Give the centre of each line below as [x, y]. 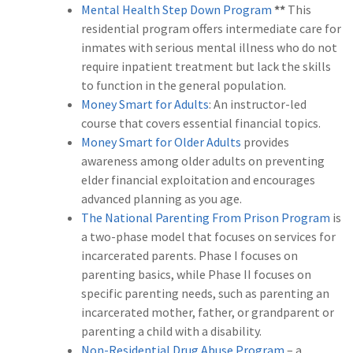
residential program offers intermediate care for [211, 29]
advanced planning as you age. [162, 199]
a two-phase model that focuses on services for [208, 237]
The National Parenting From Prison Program [206, 218]
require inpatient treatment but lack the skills [206, 67]
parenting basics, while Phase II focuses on [196, 275]
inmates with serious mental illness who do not [209, 48]
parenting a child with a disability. [171, 331]
